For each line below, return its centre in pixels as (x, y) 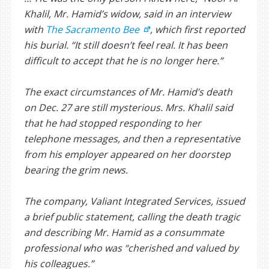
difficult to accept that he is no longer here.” (123, 61)
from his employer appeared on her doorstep (127, 155)
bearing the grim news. (76, 170)
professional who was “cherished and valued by (131, 248)
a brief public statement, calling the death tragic (132, 217)
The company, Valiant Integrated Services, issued (134, 201)
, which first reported (198, 30)
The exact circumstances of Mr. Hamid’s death (128, 92)
